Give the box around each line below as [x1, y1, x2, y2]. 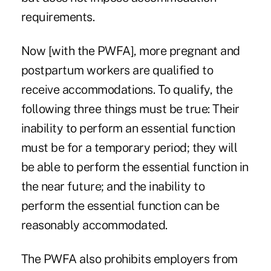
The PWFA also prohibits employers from [21, 252, 238, 267]
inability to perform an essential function [21, 121, 235, 136]
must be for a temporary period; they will [21, 140, 238, 155]
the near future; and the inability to [21, 179, 205, 194]
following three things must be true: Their [21, 102, 240, 117]
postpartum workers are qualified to [21, 63, 214, 78]
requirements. [21, 10, 95, 25]
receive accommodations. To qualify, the [21, 82, 233, 97]
